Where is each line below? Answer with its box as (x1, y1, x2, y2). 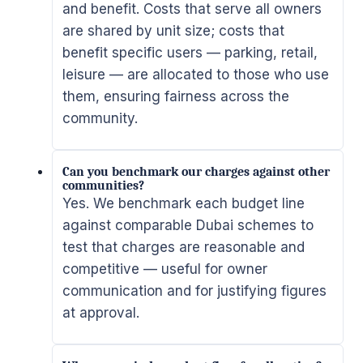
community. (62, 109, 138, 126)
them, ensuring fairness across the (62, 88, 289, 105)
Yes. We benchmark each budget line (62, 194, 305, 211)
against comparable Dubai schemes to (62, 216, 314, 233)
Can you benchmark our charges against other (62, 164, 330, 179)
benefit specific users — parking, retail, (62, 44, 318, 61)
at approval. (62, 304, 139, 321)
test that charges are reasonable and (62, 238, 305, 255)
